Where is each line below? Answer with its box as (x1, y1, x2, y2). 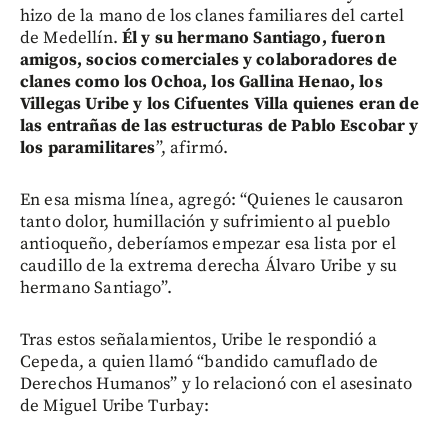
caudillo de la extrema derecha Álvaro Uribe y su (20, 255, 398, 278)
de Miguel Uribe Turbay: (20, 395, 210, 418)
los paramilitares (20, 137, 156, 160)
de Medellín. (20, 27, 122, 50)
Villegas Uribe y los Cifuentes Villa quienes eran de (20, 93, 419, 116)
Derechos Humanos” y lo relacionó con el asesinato (20, 373, 413, 396)
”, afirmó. (155, 137, 229, 160)
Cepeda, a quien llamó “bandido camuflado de (20, 351, 379, 374)
